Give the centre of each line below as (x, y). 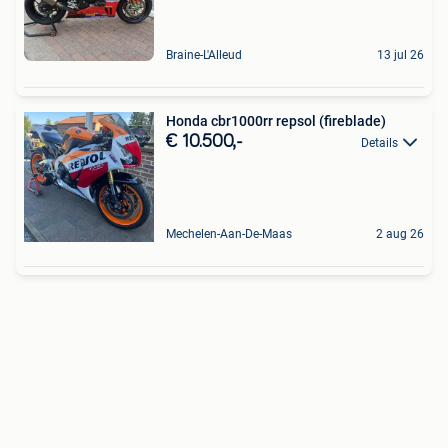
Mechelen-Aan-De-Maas (229, 234)
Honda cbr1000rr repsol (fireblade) (276, 121)
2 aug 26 (400, 234)
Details (379, 143)
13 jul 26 (400, 55)
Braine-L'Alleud (204, 55)
